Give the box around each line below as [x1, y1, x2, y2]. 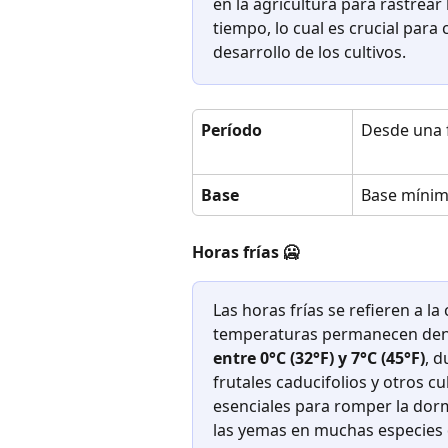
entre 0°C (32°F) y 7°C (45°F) [213, 346, 425, 369]
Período [201, 119, 262, 142]
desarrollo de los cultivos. [213, 41, 406, 64]
